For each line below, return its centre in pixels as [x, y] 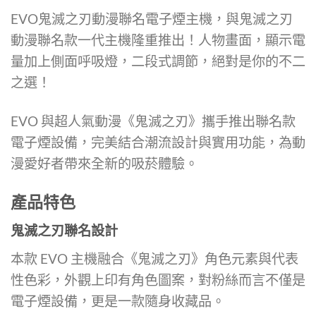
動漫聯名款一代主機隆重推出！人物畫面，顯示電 [158, 39]
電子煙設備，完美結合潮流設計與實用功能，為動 [158, 142]
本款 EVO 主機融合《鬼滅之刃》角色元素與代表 [154, 258]
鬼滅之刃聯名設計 [64, 231]
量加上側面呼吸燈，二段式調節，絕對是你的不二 [158, 61]
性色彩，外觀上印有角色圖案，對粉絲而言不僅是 [158, 279]
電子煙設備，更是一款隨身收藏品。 [118, 300]
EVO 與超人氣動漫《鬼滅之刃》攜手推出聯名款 [153, 121]
